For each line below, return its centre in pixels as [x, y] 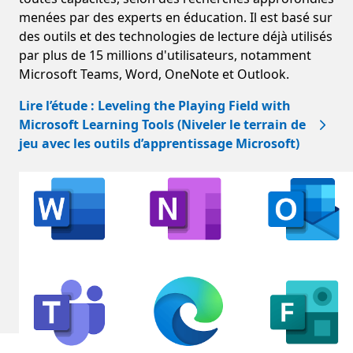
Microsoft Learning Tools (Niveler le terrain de [162, 125]
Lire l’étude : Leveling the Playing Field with [155, 106]
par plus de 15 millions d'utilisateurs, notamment [165, 56]
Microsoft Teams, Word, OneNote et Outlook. [154, 74]
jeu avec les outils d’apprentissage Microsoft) [159, 144]
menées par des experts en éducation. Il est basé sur [176, 18]
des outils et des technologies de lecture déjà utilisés [176, 37]
